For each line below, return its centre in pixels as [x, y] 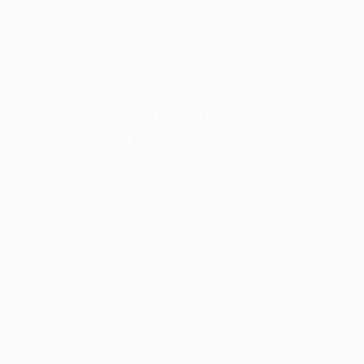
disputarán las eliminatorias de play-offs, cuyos [159, 292]
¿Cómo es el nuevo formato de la [173, 115]
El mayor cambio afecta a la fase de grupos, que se [167, 175]
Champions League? [116, 140]
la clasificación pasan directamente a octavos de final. [180, 253]
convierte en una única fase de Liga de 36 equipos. [168, 195]
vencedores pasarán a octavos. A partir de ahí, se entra [180, 312]
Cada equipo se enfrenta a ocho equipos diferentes [170, 214]
